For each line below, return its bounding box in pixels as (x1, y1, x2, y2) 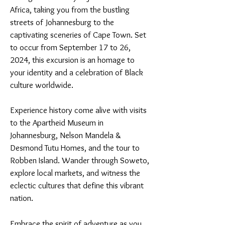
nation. (10, 193, 33, 203)
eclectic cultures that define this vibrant (10, 180, 144, 190)
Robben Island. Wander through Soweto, (10, 155, 149, 165)
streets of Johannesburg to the (10, 17, 114, 27)
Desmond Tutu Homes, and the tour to (10, 143, 140, 153)
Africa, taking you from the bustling (10, 5, 130, 15)
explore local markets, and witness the (10, 168, 140, 178)
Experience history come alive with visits (10, 105, 147, 115)
